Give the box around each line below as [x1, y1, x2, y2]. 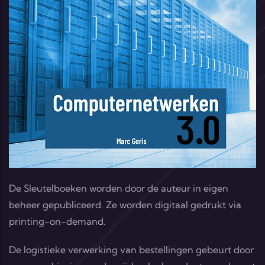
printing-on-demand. [9, 215, 106, 228]
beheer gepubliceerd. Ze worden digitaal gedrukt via [9, 199, 241, 211]
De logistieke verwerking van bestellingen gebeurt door [9, 244, 254, 256]
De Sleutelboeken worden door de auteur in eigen [9, 182, 228, 195]
